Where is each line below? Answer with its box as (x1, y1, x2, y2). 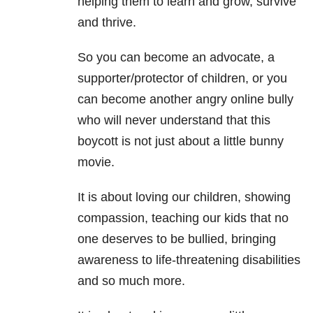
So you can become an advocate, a (78, 50, 275, 65)
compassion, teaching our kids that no (78, 211, 289, 226)
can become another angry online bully (78, 92, 293, 107)
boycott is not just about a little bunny (78, 134, 284, 149)
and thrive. (78, 15, 136, 30)
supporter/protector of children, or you (78, 71, 287, 86)
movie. (78, 155, 115, 170)
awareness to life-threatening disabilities (78, 253, 300, 268)
